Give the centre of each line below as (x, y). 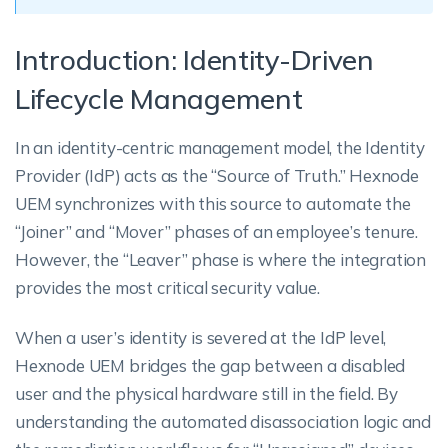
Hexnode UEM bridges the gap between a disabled (210, 365)
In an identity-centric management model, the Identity (220, 147)
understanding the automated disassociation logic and (223, 421)
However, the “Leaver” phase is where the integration (221, 259)
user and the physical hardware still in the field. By (206, 393)
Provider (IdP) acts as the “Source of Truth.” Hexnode (217, 175)
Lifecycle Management (159, 98)
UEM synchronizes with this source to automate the (213, 203)
